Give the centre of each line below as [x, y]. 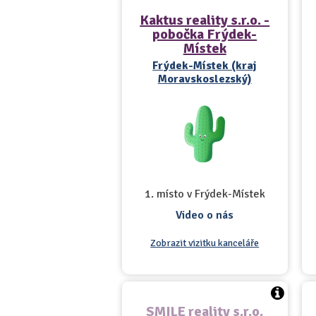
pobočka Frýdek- [205, 34]
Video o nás [205, 215]
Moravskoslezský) [205, 79]
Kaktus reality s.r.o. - [205, 20]
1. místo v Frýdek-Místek [205, 194]
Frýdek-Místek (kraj [205, 66]
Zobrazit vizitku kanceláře [205, 243]
